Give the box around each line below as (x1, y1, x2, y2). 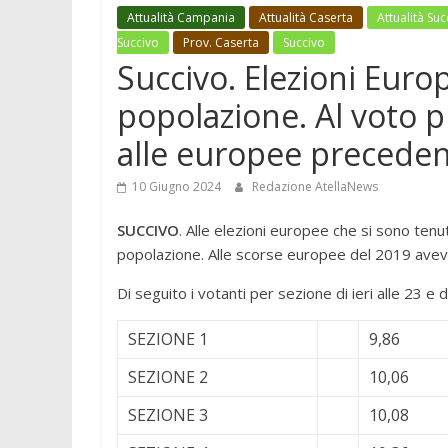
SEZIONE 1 (128, 328, 208, 351)
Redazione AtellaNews (252, 178, 378, 196)
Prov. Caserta (183, 34, 259, 52)
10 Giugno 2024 (132, 178, 221, 196)
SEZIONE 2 (128, 366, 208, 389)
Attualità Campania (127, 9, 235, 27)
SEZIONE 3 (128, 404, 208, 427)
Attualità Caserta (259, 9, 353, 27)
